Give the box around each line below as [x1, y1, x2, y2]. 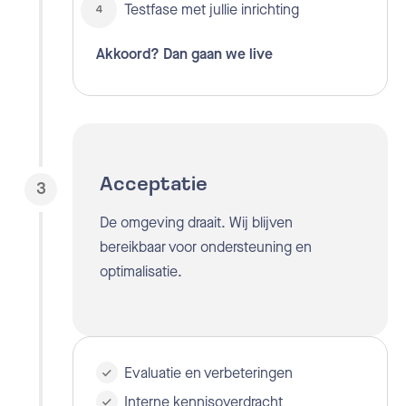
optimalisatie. [100, 261, 182, 281]
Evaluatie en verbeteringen [124, 362, 294, 382]
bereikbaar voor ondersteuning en [100, 237, 312, 256]
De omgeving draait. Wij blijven [100, 212, 293, 232]
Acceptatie [100, 174, 208, 196]
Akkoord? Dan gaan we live [96, 47, 273, 63]
